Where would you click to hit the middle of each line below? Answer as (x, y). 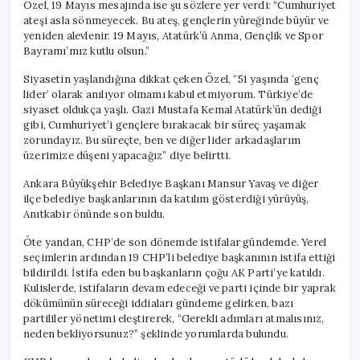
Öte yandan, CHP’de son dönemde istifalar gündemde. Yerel (175, 242)
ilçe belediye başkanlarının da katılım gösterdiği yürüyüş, (166, 198)
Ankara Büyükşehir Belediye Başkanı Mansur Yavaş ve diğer (171, 183)
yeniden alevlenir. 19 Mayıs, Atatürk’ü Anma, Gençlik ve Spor (174, 35)
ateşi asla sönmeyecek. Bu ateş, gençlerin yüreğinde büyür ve (176, 20)
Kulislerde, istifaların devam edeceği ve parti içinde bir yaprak (180, 288)
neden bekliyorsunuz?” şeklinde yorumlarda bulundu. (156, 333)
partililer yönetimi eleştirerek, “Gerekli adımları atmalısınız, (174, 318)
